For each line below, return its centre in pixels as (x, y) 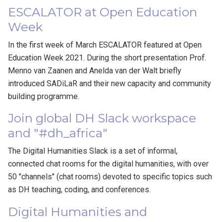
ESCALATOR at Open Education (103, 12)
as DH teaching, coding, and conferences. (80, 190)
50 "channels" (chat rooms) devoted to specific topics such (110, 177)
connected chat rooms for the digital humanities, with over (109, 164)
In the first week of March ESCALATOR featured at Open (105, 45)
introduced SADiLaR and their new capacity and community (110, 84)
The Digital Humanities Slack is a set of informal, (93, 151)
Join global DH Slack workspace (102, 118)
